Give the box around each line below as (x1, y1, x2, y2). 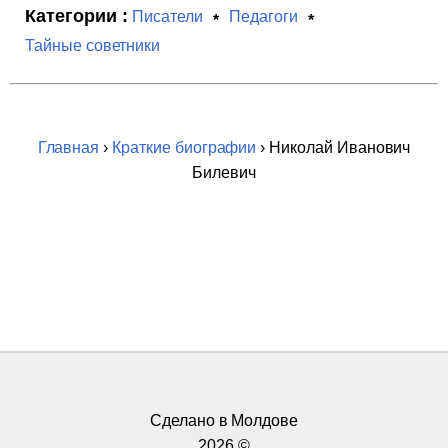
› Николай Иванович (256, 139, 411, 156)
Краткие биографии (112, 139, 257, 156)
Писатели (132, 8, 204, 25)
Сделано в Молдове (149, 412, 299, 430)
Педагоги (229, 8, 298, 25)
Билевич (192, 164, 256, 181)
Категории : (25, 6, 128, 26)
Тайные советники (25, 37, 161, 54)
